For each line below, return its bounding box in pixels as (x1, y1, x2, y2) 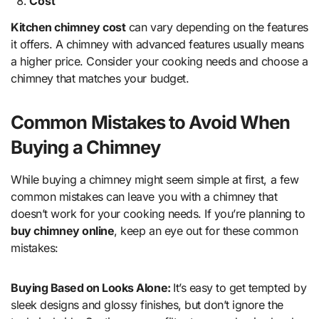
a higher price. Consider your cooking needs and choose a (11, 54, 308, 69)
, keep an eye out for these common (114, 224, 298, 239)
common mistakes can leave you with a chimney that (11, 189, 278, 204)
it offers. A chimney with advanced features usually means (11, 37, 304, 52)
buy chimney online (11, 224, 115, 239)
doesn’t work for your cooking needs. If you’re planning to (11, 206, 305, 221)
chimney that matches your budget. (11, 71, 189, 86)
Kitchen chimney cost (11, 20, 126, 35)
